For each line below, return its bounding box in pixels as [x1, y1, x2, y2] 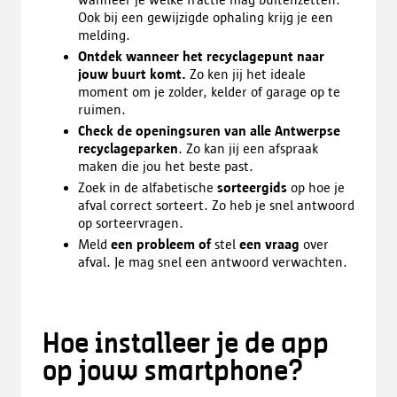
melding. [78, 27, 130, 43]
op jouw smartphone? [43, 359, 303, 386]
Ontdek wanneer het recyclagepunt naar [78, 49, 324, 65]
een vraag [239, 237, 300, 253]
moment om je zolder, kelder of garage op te [78, 84, 340, 100]
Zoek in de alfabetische [78, 180, 217, 196]
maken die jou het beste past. [78, 159, 253, 175]
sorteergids [217, 180, 291, 196]
